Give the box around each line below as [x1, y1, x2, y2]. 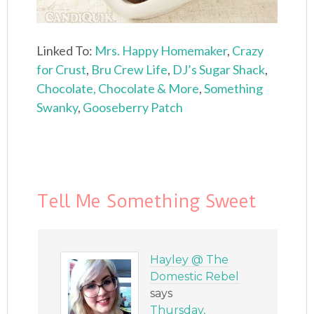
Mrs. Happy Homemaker [95, 43, 228, 59]
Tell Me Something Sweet [36, 191, 257, 212]
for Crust [36, 62, 87, 78]
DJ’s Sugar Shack [172, 62, 266, 78]
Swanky [36, 100, 78, 116]
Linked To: [36, 43, 95, 59]
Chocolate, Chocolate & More [36, 81, 200, 97]
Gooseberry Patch [83, 100, 184, 116]
